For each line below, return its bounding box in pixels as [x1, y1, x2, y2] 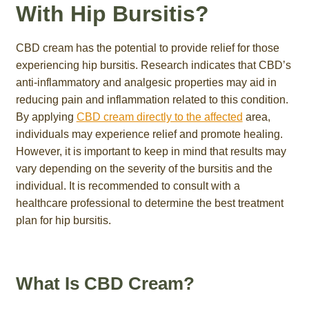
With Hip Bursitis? [15, 1, 209, 27]
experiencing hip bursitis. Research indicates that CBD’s [15, 59, 291, 71]
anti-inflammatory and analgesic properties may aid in [15, 76, 277, 88]
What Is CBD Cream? [15, 273, 195, 293]
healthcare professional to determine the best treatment [15, 197, 283, 209]
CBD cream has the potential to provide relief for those [15, 41, 279, 54]
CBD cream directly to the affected [76, 110, 243, 123]
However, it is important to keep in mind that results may [15, 145, 286, 157]
